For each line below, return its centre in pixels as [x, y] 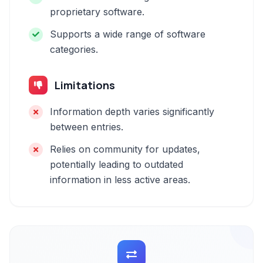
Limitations [85, 85]
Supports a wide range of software [128, 34]
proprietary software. [97, 12]
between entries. [87, 127]
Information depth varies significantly [132, 112]
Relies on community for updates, [125, 149]
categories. [74, 49]
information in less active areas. [120, 180]
